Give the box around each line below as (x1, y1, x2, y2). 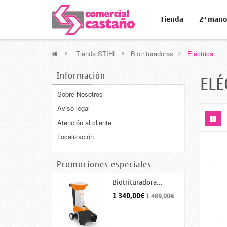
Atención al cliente (57, 118, 111, 127)
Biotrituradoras (131, 49, 173, 58)
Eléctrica (187, 49, 213, 58)
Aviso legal (57, 103, 90, 113)
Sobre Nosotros (57, 89, 103, 99)
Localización (57, 132, 94, 141)
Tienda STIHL (76, 49, 117, 58)
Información (57, 69, 105, 83)
